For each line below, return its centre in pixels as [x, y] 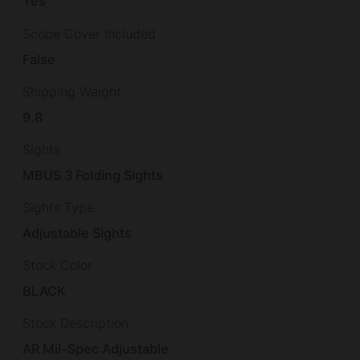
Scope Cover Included [89, 33]
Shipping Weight [72, 91]
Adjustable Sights [78, 233]
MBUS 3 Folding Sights [93, 175]
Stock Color [57, 266]
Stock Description [76, 323]
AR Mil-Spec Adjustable [96, 349]
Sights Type [58, 207]
